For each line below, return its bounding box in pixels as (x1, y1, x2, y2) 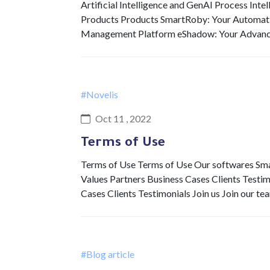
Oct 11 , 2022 (95, 113, 151, 124)
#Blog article (81, 248, 134, 260)
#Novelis (81, 89, 118, 100)
